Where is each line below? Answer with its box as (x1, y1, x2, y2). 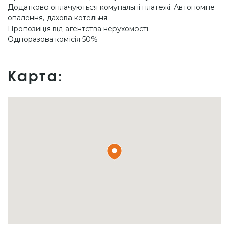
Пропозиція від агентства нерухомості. (8, 24, 150, 33)
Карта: (8, 70, 64, 84)
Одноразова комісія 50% (8, 34, 98, 44)
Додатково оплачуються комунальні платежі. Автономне (8, 2, 215, 12)
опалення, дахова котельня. (8, 13, 109, 22)
